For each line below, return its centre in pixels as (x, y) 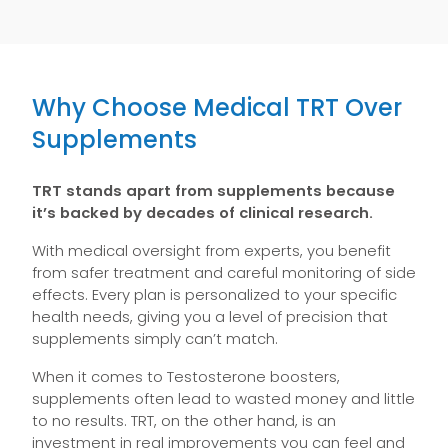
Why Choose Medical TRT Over (217, 107)
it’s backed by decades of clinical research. (202, 212)
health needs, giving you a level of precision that (210, 316)
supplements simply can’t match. (155, 338)
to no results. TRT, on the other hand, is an (184, 420)
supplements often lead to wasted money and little (223, 398)
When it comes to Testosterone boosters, (186, 376)
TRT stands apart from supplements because (213, 190)
